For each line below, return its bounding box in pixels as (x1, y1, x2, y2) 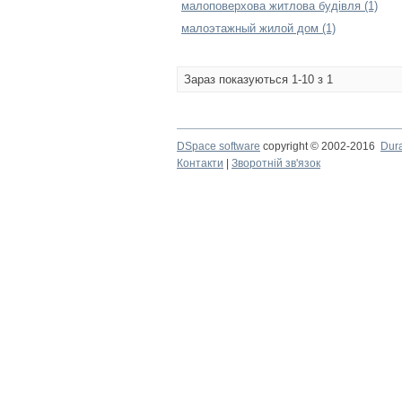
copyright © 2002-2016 (260, 140, 380, 153)
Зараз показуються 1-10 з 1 (184, 73, 333, 86)
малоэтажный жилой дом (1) (181, 22, 336, 35)
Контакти (177, 157, 223, 170)
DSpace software (177, 140, 260, 153)
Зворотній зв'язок (232, 157, 320, 170)
